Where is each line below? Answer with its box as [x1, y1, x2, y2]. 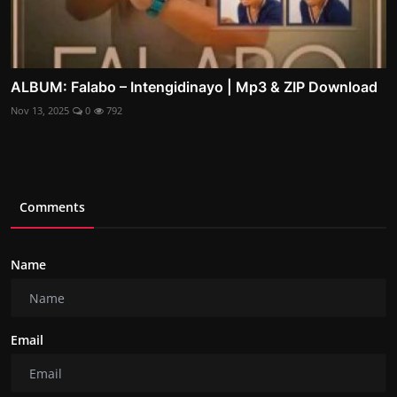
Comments [19, 198, 85, 216]
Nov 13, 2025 [11, 104, 69, 118]
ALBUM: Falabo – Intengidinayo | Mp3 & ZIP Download [11, 78, 378, 97]
